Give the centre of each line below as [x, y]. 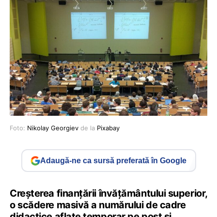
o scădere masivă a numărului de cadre [98, 205]
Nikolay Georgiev [53, 128]
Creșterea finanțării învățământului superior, [108, 194]
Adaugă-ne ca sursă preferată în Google [113, 160]
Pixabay [108, 128]
